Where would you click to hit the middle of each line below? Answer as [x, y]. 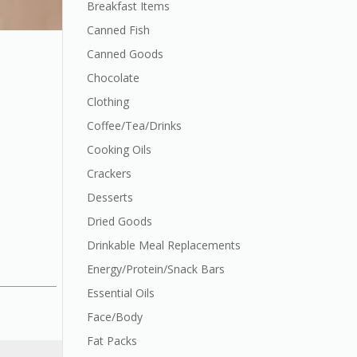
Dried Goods [120, 221]
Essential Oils [121, 293]
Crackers [110, 173]
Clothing [108, 102]
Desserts [110, 197]
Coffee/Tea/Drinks [135, 126]
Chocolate [114, 78]
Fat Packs [112, 341]
